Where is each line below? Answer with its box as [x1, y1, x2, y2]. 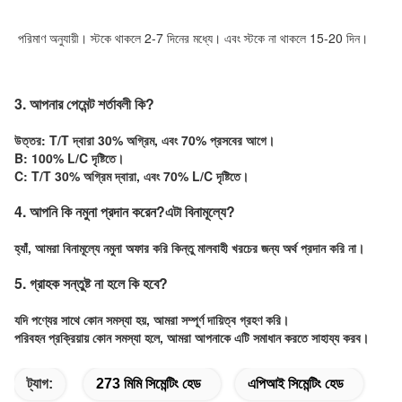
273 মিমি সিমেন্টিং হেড [96, 376, 201, 391]
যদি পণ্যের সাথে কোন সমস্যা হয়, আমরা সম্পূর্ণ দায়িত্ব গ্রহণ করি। [14, 310, 289, 328]
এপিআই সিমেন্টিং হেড [248, 376, 344, 391]
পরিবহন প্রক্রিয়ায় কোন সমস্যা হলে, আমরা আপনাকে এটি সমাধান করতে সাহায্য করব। [14, 328, 369, 346]
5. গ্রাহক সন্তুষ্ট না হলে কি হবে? [14, 273, 168, 293]
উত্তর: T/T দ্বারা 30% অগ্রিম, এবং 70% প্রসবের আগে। [14, 131, 275, 149]
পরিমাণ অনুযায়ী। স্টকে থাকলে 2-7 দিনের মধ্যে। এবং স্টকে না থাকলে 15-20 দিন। [18, 29, 368, 47]
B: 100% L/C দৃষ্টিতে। [14, 149, 124, 167]
